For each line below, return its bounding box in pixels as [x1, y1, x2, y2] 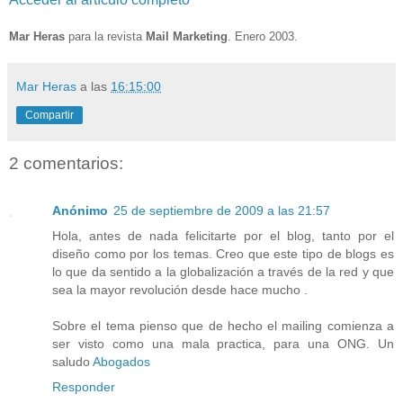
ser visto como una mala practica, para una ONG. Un [52, 336, 394, 351]
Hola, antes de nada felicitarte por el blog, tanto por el [52, 228, 394, 243]
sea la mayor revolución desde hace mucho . [52, 282, 311, 297]
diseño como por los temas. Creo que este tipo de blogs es [52, 246, 394, 261]
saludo [52, 354, 93, 369]
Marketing [173, 30, 228, 44]
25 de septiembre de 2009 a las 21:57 [113, 202, 330, 218]
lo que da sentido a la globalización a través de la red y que [52, 264, 394, 279]
